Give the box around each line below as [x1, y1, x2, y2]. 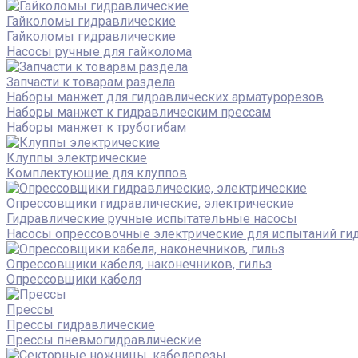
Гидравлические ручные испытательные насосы [6, 210, 297, 226]
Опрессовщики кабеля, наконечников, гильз [6, 256, 272, 272]
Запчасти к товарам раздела [6, 74, 175, 89]
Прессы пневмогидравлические [6, 332, 201, 348]
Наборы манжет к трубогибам [6, 119, 186, 135]
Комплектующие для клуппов [6, 165, 187, 181]
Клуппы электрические [6, 149, 147, 165]
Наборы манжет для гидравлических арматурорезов [6, 89, 324, 105]
